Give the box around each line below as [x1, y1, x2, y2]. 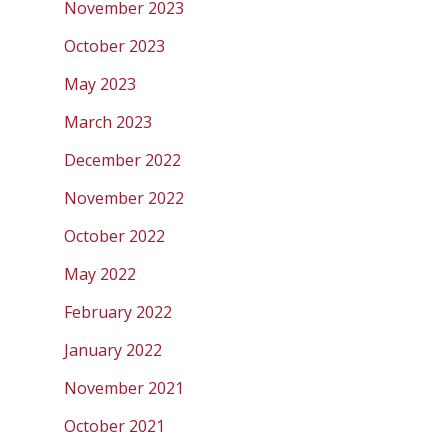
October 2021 [64, 414, 165, 437]
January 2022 [64, 338, 162, 361]
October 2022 [64, 224, 165, 247]
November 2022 [64, 186, 184, 209]
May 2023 [64, 72, 136, 95]
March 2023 [64, 110, 152, 133]
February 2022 [64, 300, 172, 323]
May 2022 [64, 262, 136, 285]
